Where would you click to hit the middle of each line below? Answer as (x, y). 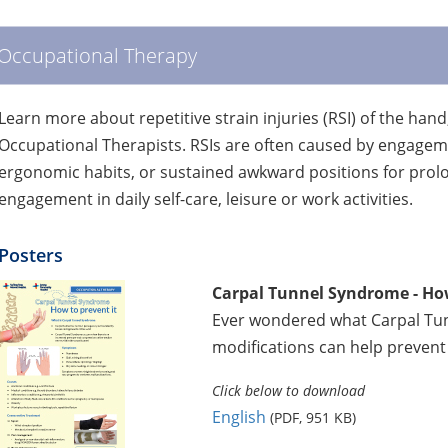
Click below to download (288, 390)
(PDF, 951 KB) (312, 417)
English (238, 416)
